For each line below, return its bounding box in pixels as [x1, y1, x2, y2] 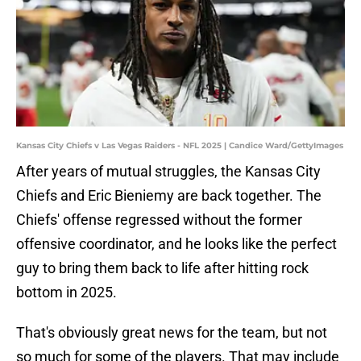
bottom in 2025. [16, 284, 117, 301]
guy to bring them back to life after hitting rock [16, 259, 309, 277]
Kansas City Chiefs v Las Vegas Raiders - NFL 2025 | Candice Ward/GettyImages [16, 140, 343, 151]
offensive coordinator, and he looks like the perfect [16, 235, 337, 253]
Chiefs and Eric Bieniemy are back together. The [16, 187, 322, 205]
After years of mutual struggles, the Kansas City [16, 163, 321, 180]
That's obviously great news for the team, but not [16, 324, 327, 342]
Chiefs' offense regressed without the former [16, 211, 302, 229]
